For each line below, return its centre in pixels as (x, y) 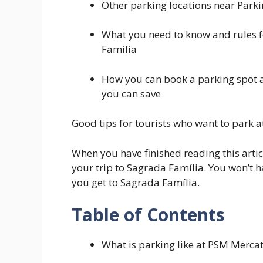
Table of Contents (148, 215)
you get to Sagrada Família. (136, 182)
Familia (119, 49)
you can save (131, 93)
